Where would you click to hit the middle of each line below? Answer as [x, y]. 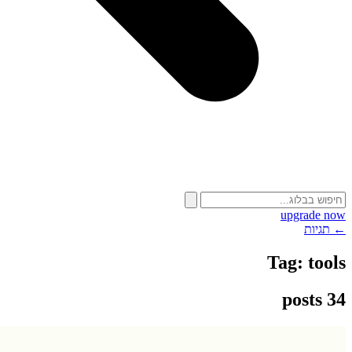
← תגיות [325, 229]
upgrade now [313, 215]
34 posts [336, 299]
